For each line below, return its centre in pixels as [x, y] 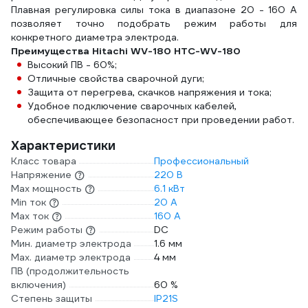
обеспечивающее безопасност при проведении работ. [161, 120]
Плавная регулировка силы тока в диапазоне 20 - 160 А [154, 10]
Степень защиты [52, 298]
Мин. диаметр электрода [71, 243]
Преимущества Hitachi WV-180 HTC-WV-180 [126, 51]
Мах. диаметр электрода [71, 257]
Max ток [30, 216]
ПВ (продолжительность [70, 271]
